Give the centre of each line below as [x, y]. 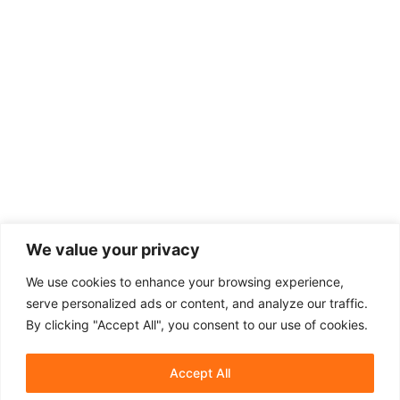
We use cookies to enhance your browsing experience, [185, 281]
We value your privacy [113, 249]
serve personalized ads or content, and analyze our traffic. [197, 303]
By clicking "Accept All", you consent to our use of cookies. [197, 324]
